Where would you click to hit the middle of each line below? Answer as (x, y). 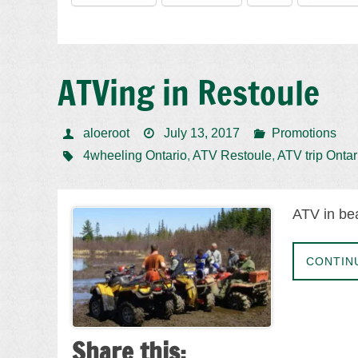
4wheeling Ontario (135, 156)
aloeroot (106, 133)
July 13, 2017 (202, 133)
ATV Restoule (232, 156)
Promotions (304, 133)
